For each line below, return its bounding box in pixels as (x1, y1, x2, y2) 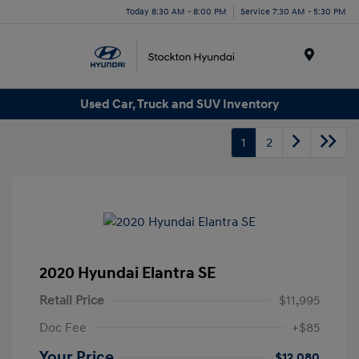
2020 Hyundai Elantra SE (39, 264, 216, 284)
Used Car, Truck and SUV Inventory (80, 95, 279, 112)
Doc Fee (39, 320, 87, 337)
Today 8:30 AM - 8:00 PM (126, 6, 227, 17)
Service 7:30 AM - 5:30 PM (240, 6, 346, 17)
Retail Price (39, 292, 104, 309)
